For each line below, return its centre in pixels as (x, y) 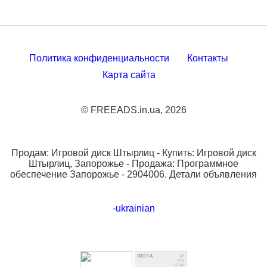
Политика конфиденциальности (99, 58)
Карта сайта (129, 75)
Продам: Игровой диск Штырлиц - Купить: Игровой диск (133, 153)
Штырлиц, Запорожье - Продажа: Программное (133, 164)
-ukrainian (133, 208)
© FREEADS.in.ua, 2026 (133, 110)
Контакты (208, 58)
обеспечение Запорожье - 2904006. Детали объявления (133, 174)
